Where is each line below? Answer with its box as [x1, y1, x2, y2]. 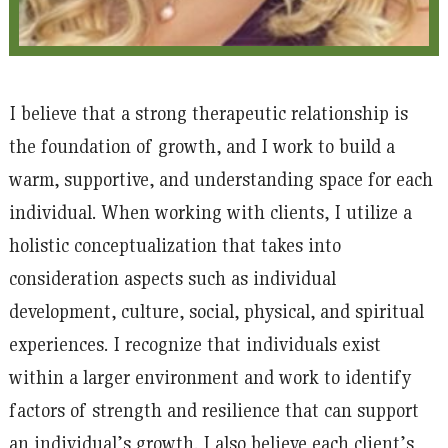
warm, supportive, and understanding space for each [8, 166, 433, 191]
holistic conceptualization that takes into [8, 232, 341, 257]
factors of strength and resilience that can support [8, 397, 419, 422]
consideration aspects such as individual [8, 265, 336, 290]
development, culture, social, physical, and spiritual [8, 298, 424, 323]
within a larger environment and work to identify [8, 364, 411, 389]
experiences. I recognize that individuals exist [8, 331, 381, 356]
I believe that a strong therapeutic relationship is [8, 100, 408, 125]
